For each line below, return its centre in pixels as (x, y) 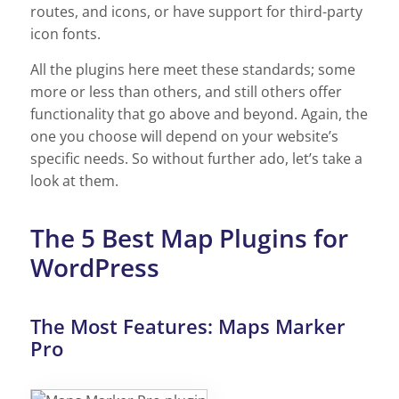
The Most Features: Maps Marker (188, 327)
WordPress (95, 267)
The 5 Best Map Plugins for (189, 237)
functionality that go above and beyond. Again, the (199, 114)
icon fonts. (65, 33)
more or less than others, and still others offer (186, 91)
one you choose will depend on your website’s (184, 136)
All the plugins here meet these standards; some (193, 69)
